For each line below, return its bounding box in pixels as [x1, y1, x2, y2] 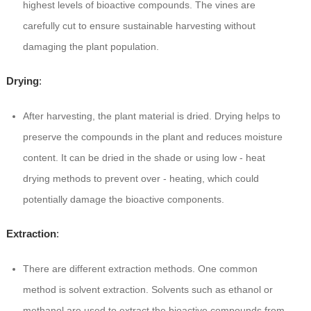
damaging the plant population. [22, 41, 159, 53]
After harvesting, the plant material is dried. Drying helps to [22, 110, 280, 122]
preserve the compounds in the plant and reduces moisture [22, 131, 283, 143]
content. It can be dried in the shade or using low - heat [22, 152, 265, 164]
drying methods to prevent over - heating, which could [22, 173, 259, 185]
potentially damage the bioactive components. [22, 194, 224, 205]
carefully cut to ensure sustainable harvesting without [22, 20, 255, 32]
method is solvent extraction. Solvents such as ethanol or [22, 284, 273, 296]
